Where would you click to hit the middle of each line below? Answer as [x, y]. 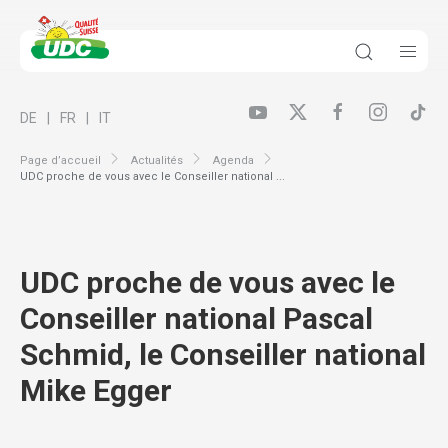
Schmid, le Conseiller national [223, 355]
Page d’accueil [60, 160]
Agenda [233, 160]
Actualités [157, 160]
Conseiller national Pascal [196, 319]
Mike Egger [96, 391]
